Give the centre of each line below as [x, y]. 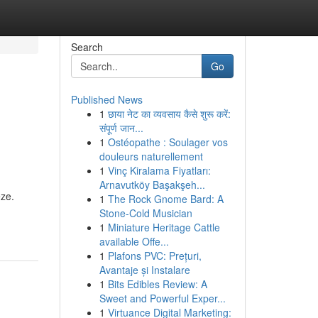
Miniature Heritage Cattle [164, 227]
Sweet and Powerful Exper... [162, 298]
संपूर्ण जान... [121, 128]
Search [87, 47]
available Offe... [134, 241]
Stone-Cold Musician [146, 213]
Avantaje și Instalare [144, 270]
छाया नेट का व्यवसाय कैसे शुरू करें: [169, 114]
